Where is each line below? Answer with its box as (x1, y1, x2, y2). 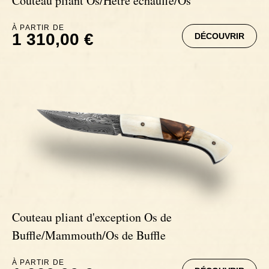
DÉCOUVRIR (195, 31, 244, 41)
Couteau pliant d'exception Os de (12, 208, 172, 225)
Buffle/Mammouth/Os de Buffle (12, 226, 166, 243)
